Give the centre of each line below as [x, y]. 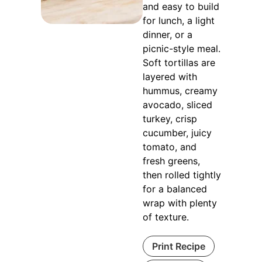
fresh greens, [172, 161]
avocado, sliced [178, 104]
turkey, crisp [170, 118]
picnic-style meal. [182, 48]
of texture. [166, 217]
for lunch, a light [179, 20]
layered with [170, 76]
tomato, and [170, 146]
